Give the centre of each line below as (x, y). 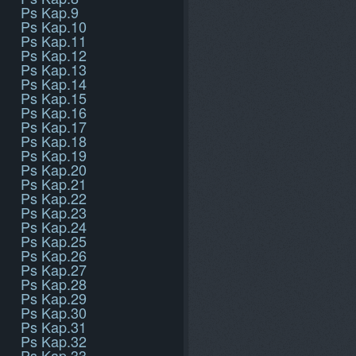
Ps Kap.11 (54, 41)
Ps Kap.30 (54, 312)
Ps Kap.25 (54, 241)
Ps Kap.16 (54, 112)
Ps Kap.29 (54, 298)
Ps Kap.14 (54, 83)
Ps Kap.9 (50, 12)
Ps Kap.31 (54, 327)
